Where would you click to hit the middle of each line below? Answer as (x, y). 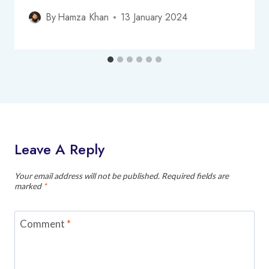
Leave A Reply (59, 150)
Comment (43, 223)
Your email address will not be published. (87, 176)
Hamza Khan (83, 17)
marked (29, 186)
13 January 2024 (154, 17)
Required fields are (195, 176)
